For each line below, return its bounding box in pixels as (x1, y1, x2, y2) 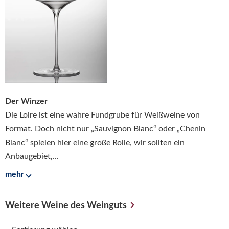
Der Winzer (5, 97, 48, 106)
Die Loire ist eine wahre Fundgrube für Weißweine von (5, 111, 200, 120)
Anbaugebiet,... (5, 152, 59, 161)
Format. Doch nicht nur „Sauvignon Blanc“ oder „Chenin (5, 125, 205, 133)
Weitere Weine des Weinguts (5, 200, 127, 210)
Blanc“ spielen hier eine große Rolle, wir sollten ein (5, 139, 185, 147)
